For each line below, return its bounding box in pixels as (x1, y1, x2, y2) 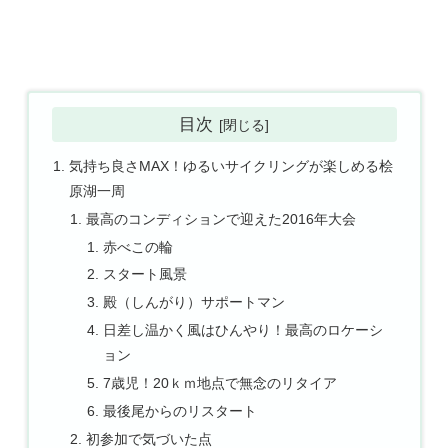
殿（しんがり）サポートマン (103, 294, 286, 311)
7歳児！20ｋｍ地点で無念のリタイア (103, 375, 338, 392)
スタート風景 (103, 266, 188, 283)
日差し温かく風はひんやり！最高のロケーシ (103, 322, 384, 339)
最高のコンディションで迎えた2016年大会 (86, 210, 357, 227)
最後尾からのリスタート (103, 402, 258, 419)
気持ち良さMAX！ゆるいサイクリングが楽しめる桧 (68, 157, 393, 174)
